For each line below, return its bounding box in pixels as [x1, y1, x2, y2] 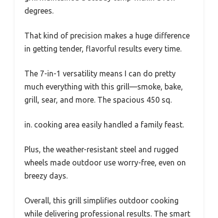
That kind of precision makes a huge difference [24, 31, 190, 40]
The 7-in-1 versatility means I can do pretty [24, 69, 176, 78]
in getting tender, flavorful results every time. [24, 44, 182, 53]
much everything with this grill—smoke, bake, [24, 82, 183, 91]
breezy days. [24, 171, 68, 180]
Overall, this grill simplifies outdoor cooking [24, 196, 179, 205]
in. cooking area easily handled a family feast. [24, 120, 184, 129]
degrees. [24, 6, 54, 15]
